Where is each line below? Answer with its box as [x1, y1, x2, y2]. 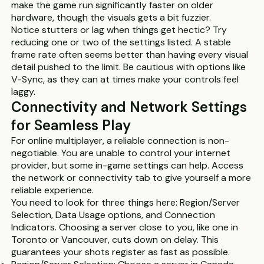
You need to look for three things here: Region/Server [11, 196, 240, 209]
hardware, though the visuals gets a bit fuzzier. [11, 11, 212, 24]
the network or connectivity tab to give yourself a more [11, 171, 252, 184]
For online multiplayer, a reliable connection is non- [11, 134, 230, 147]
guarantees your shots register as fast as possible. [11, 246, 230, 258]
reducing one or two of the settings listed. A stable [11, 36, 232, 48]
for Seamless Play [11, 116, 131, 134]
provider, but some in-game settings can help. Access [11, 159, 244, 171]
